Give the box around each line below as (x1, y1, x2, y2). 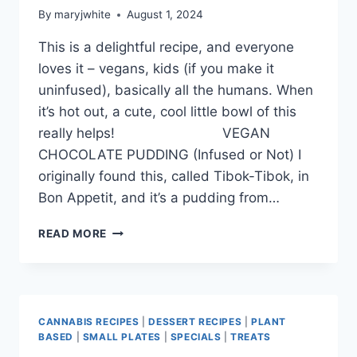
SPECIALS (170, 331, 222, 343)
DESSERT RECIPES (148, 316, 242, 328)
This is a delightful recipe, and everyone (38, 39, 294, 56)
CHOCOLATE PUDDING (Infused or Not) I (38, 147, 301, 163)
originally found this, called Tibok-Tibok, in (38, 168, 309, 185)
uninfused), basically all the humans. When (38, 82, 313, 99)
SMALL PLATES (82, 331, 161, 343)
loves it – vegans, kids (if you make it (38, 61, 274, 77)
